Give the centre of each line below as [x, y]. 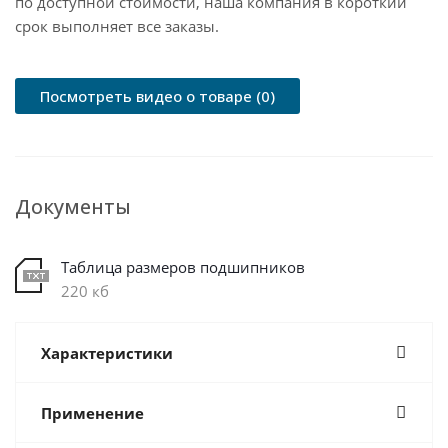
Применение [92, 413]
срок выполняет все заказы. [117, 26]
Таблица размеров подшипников [183, 267]
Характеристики [107, 353]
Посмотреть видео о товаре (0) [157, 96]
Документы [73, 206]
